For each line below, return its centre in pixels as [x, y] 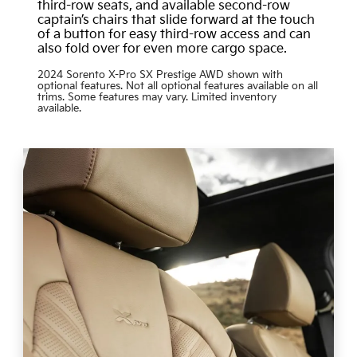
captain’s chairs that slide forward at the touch [176, 20]
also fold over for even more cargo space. [162, 49]
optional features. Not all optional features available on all [177, 86]
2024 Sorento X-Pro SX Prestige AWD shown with [160, 75]
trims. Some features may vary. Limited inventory [157, 97]
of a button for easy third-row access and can [174, 34]
